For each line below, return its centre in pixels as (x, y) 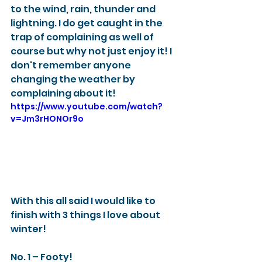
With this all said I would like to (84, 201)
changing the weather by (74, 79)
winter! (29, 229)
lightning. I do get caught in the (87, 23)
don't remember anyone (72, 65)
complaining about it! (64, 93)
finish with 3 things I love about (86, 215)
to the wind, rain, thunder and (84, 9)
